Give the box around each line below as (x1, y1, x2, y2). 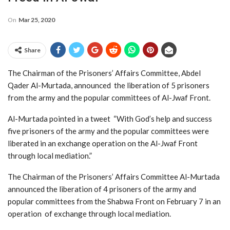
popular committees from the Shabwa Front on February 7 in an (8, 196, 221, 206)
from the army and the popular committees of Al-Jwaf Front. (8, 92, 210, 102)
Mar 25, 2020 (18, 15, 55, 24)
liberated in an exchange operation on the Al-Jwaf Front (8, 138, 198, 148)
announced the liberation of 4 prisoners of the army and (8, 184, 196, 194)
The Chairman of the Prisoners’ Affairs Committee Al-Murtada (8, 171, 220, 181)
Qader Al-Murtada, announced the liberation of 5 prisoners (8, 80, 209, 90)
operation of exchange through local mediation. (8, 208, 171, 218)
